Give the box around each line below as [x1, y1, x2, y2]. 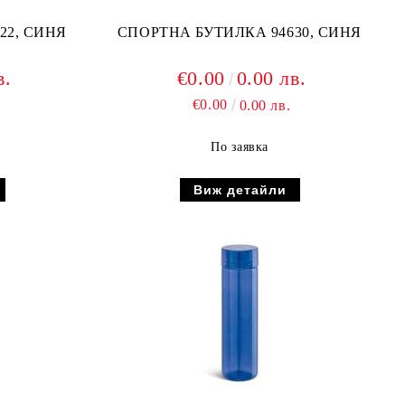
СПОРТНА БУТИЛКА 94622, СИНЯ [23, 24, 68, 40]
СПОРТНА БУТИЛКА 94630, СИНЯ [117, 24, 363, 40]
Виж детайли [193, 183, 287, 197]
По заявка [210, 140, 269, 154]
